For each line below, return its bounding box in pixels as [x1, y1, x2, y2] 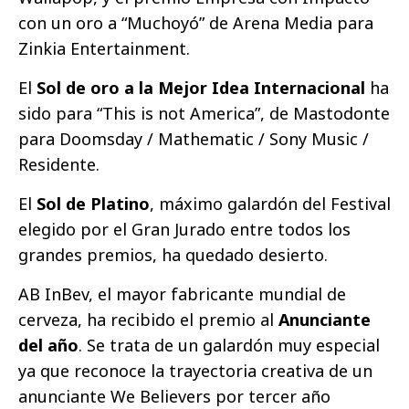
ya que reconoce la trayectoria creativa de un [18, 360, 372, 383]
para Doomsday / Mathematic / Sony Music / [18, 128, 369, 151]
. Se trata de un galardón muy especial [79, 334, 380, 357]
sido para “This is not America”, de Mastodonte [18, 102, 390, 125]
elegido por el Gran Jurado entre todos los [18, 218, 351, 241]
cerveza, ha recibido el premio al [18, 309, 278, 331]
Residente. [18, 153, 100, 176]
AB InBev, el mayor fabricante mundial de [18, 283, 346, 306]
